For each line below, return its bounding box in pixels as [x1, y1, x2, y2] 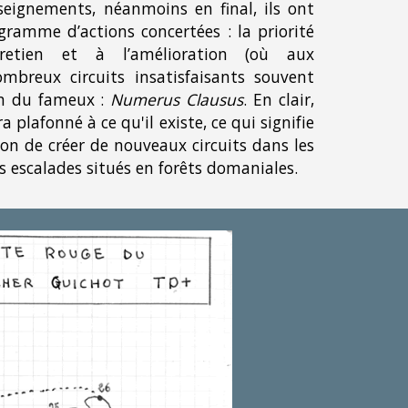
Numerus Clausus [110, 88, 244, 111]
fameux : [37, 88, 111, 111]
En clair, [253, 88, 315, 111]
